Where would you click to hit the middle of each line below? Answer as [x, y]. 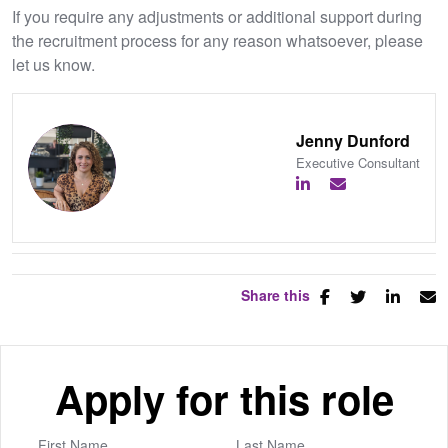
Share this [275, 295]
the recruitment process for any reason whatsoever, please [217, 40]
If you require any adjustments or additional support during [217, 16]
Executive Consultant [358, 162]
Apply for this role [224, 399]
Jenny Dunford [353, 140]
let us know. [53, 64]
